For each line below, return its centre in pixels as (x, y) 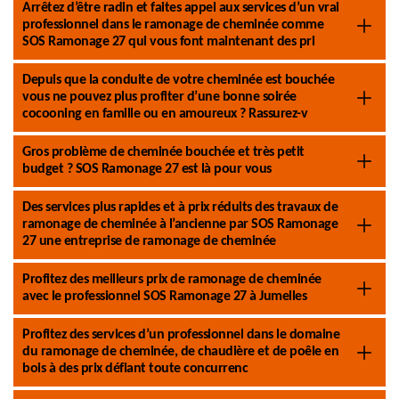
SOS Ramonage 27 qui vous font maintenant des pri (168, 42)
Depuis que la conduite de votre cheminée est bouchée (178, 80)
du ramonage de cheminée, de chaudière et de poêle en (180, 352)
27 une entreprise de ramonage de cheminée (149, 241)
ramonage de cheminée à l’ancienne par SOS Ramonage (180, 224)
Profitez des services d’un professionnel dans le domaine (181, 335)
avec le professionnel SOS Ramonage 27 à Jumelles (164, 297)
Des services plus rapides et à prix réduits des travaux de (180, 208)
